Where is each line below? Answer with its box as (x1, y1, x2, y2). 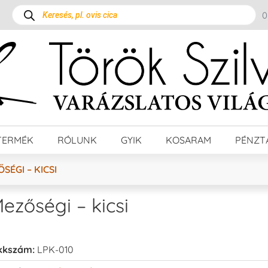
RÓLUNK (57, 133, 97, 146)
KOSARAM (166, 133, 211, 146)
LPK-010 (36, 243, 74, 255)
